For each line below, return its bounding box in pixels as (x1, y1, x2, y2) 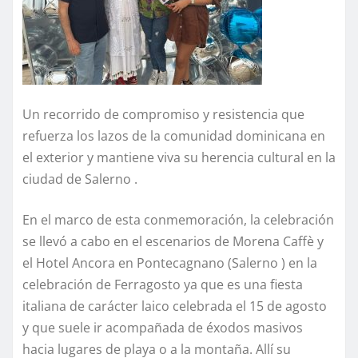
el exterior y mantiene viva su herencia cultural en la (22, 149, 336, 167)
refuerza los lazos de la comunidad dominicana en (22, 127, 325, 145)
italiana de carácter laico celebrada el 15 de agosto (22, 297, 327, 316)
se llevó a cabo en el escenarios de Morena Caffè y (22, 233, 324, 251)
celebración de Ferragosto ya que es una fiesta (22, 276, 303, 294)
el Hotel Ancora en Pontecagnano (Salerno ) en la (22, 254, 317, 272)
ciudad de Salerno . (22, 170, 137, 189)
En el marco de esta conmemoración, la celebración (22, 211, 334, 229)
